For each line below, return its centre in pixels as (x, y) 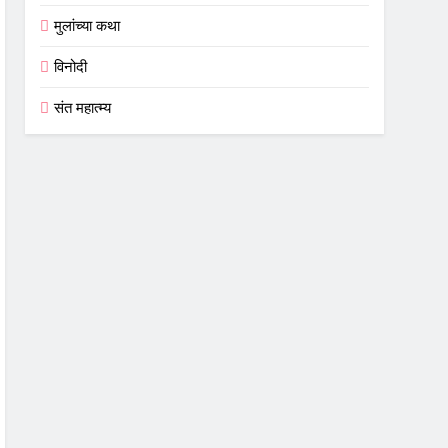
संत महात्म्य (83, 107)
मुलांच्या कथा (87, 25)
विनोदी (71, 66)
